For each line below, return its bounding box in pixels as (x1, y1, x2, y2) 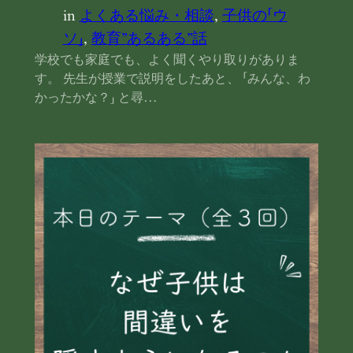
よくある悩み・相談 (79, 6, 214, 27)
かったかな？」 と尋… (34, 89, 158, 107)
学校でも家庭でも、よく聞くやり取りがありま (34, 51, 299, 69)
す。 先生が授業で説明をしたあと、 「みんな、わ (34, 70, 310, 88)
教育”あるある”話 (91, 28, 207, 50)
